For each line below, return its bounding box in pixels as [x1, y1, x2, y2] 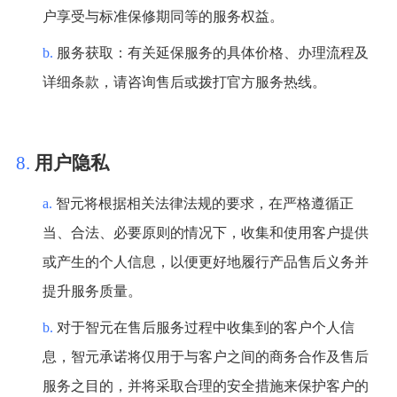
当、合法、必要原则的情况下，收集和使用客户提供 [42, 225, 369, 241]
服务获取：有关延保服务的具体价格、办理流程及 [56, 45, 369, 61]
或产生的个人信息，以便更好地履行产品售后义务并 [42, 254, 369, 270]
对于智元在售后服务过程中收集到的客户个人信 [56, 320, 354, 336]
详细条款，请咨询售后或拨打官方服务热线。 [42, 74, 326, 90]
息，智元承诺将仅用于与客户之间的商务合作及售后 [42, 349, 369, 365]
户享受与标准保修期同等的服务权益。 [42, 9, 284, 25]
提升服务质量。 [42, 284, 142, 300]
